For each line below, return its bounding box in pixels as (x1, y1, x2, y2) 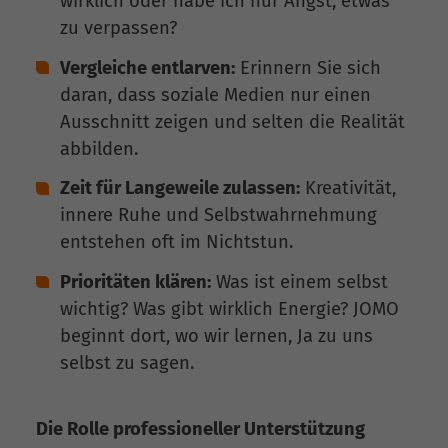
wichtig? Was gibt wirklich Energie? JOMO (60, 298, 399, 321)
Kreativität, (300, 177, 396, 200)
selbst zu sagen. (60, 352, 194, 375)
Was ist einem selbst (211, 271, 388, 294)
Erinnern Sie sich (235, 56, 381, 79)
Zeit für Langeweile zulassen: (60, 177, 300, 200)
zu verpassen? (60, 16, 177, 39)
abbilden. (60, 137, 138, 160)
